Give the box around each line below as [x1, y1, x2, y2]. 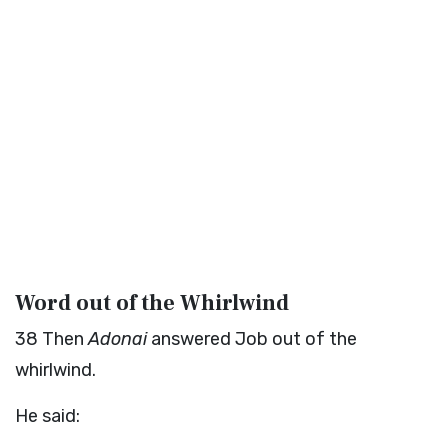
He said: [15, 405, 80, 427]
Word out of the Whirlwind [15, 289, 289, 317]
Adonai [88, 328, 147, 350]
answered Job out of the [147, 328, 357, 350]
